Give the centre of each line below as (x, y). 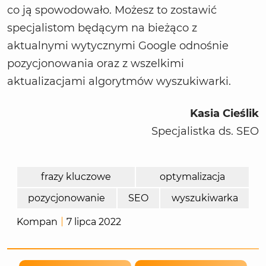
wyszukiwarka (205, 198)
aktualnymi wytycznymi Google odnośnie (118, 46)
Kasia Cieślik (224, 114)
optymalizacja (192, 177)
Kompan (37, 222)
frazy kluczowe (76, 177)
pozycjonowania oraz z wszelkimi (96, 64)
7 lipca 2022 (94, 222)
